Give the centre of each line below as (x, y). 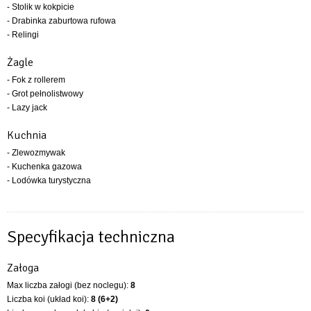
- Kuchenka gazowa (44, 166)
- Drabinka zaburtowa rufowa (61, 20)
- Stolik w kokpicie (41, 7)
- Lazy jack (27, 107)
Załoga (23, 268)
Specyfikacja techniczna (91, 236)
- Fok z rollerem (36, 79)
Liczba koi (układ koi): (49, 299)
